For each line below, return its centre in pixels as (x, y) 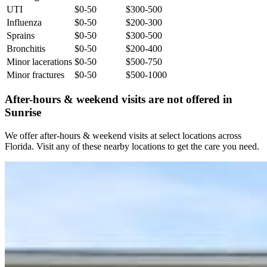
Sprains (21, 35)
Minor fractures (35, 74)
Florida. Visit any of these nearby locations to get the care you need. (132, 147)
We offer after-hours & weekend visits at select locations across (123, 136)
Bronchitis (26, 48)
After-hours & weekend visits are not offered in (119, 100)
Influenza (24, 22)
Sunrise (23, 113)
